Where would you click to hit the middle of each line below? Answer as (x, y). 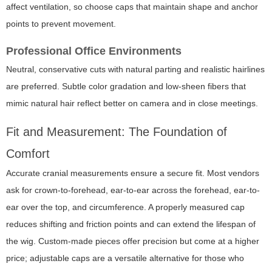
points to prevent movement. (61, 24)
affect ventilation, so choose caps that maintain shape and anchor (132, 7)
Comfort (28, 154)
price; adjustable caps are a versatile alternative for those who (125, 258)
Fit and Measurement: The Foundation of (117, 132)
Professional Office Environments (94, 51)
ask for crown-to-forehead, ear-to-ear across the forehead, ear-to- (133, 190)
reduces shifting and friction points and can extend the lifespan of (131, 224)
